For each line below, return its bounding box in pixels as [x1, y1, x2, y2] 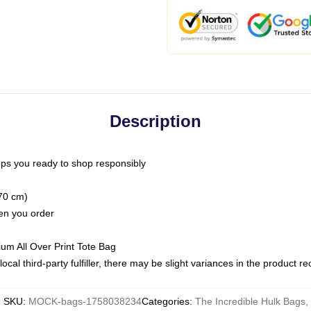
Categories [141, 296, 190, 307]
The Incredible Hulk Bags [194, 296, 305, 307]
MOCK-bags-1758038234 [28, 296, 142, 307]
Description [110, 112, 201, 131]
